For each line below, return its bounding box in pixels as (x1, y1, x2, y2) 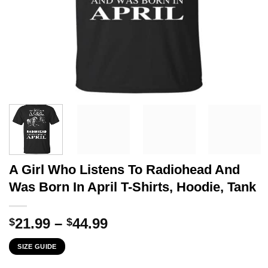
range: (107, 229, 151, 245)
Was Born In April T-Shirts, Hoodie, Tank (9, 179, 256, 194)
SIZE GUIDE (17, 242, 57, 250)
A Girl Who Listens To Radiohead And (9, 162, 240, 177)
